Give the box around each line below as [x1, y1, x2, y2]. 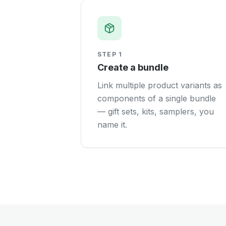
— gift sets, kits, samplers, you [97, 106, 214, 117]
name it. [97, 120, 127, 130]
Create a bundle [97, 62, 168, 73]
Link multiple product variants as [97, 80, 222, 90]
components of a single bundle [97, 93, 216, 103]
